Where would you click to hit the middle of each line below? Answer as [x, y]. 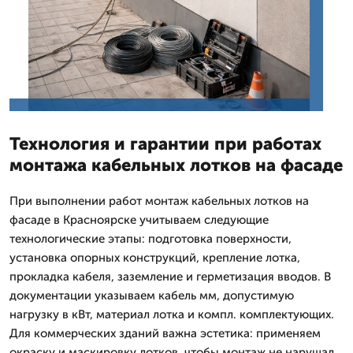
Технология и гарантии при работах [165, 143]
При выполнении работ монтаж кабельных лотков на [159, 201]
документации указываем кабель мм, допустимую [152, 295]
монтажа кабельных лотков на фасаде [176, 165]
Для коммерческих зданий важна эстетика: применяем [165, 333]
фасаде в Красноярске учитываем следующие [139, 219]
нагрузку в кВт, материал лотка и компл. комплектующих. [172, 314]
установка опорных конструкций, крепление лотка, [155, 257]
